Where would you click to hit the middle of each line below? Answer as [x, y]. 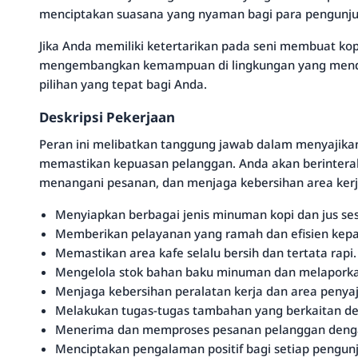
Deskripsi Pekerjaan [107, 117]
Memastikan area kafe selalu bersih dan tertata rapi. [206, 253]
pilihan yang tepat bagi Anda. [123, 84]
